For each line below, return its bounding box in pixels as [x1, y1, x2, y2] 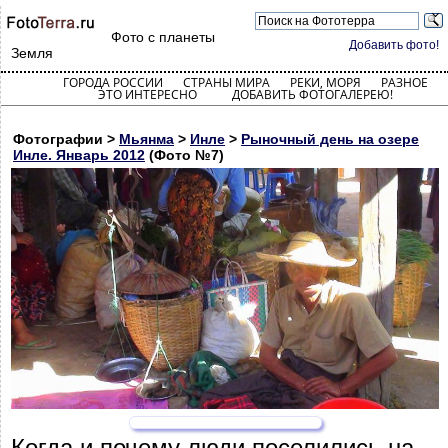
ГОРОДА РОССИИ [62, 74, 163, 91]
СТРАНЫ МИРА [182, 74, 270, 91]
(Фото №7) [145, 147, 224, 163]
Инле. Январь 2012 [13, 147, 145, 163]
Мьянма [119, 131, 174, 147]
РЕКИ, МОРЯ [289, 74, 361, 91]
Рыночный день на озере [241, 131, 419, 147]
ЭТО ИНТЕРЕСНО [97, 86, 197, 103]
